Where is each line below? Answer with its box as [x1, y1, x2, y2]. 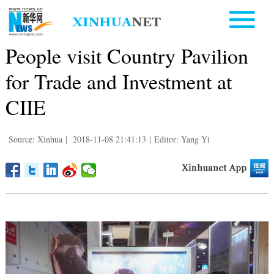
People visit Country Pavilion [5, 41, 248, 70]
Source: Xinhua [8, 133, 62, 145]
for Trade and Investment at [5, 67, 232, 95]
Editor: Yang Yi [154, 133, 210, 145]
